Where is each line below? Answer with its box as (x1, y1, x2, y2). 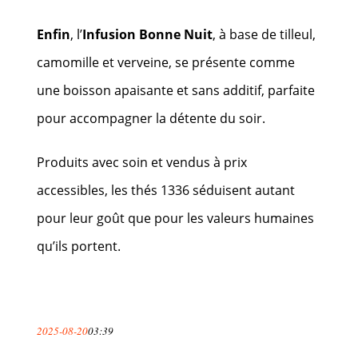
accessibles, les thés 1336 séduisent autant (37, 181, 296, 199)
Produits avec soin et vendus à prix (37, 153, 248, 171)
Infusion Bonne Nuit (82, 25, 213, 43)
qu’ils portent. (37, 237, 121, 255)
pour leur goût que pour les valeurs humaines (37, 209, 315, 227)
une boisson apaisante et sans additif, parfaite (37, 81, 316, 99)
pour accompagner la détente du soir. (37, 109, 266, 127)
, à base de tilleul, (213, 25, 316, 43)
